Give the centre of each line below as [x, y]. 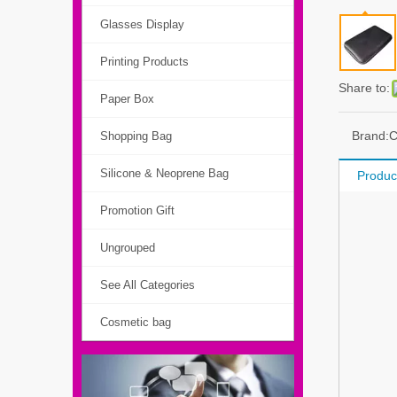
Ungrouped [128, 248]
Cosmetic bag [136, 323]
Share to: [364, 88]
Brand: [370, 136]
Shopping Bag [136, 136]
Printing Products [144, 62]
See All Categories [148, 285]
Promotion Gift [137, 211]
